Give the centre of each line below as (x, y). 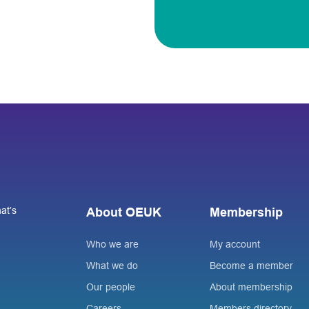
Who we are (113, 244)
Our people (111, 287)
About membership (251, 287)
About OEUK (124, 212)
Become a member (251, 265)
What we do (112, 265)
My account (235, 244)
